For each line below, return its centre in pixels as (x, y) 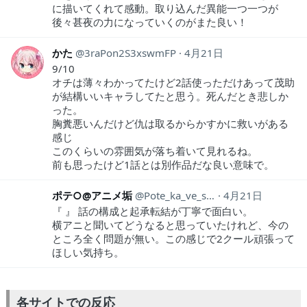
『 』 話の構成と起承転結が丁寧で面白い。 (152, 211)
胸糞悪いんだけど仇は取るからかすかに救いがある (170, 123)
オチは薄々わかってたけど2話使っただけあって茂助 (173, 82)
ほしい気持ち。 (88, 252)
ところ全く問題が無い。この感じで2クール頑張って (173, 238)
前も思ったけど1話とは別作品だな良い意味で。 (163, 164)
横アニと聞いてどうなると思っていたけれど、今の (170, 224)
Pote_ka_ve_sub (175, 195)
